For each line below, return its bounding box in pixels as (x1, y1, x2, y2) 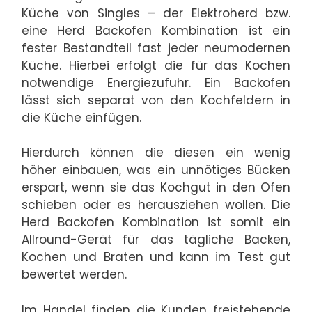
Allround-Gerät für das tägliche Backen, (22, 231, 290, 249)
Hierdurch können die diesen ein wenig (22, 144, 290, 162)
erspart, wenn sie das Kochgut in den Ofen (22, 179, 290, 196)
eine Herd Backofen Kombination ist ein (22, 22, 290, 39)
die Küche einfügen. (22, 109, 141, 126)
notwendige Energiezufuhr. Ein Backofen (22, 74, 290, 91)
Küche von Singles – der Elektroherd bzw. (22, 4, 290, 22)
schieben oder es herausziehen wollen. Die (22, 196, 290, 214)
